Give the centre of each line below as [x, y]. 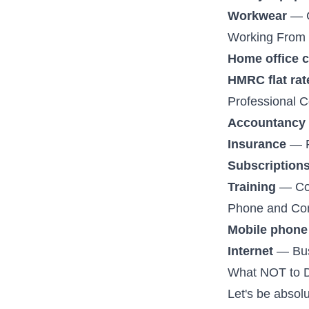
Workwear [258, 16]
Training [252, 187]
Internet [251, 251]
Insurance [257, 144]
